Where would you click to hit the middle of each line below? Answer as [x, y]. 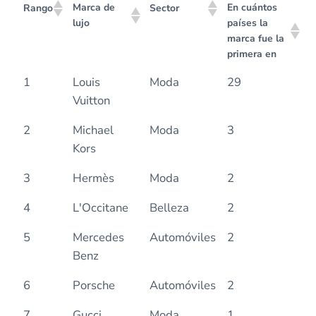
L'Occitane [100, 208]
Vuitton [91, 101]
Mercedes [98, 238]
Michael [93, 130]
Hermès [93, 178]
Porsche [93, 286]
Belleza [169, 208]
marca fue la [255, 39]
